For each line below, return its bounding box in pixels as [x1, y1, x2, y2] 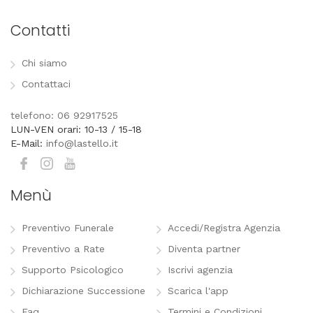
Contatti [10, 20, 70, 41]
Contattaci [22, 78, 71, 89]
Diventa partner [168, 243, 240, 254]
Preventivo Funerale [22, 222, 114, 233]
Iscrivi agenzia [168, 264, 233, 275]
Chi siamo [22, 57, 67, 68]
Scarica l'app [168, 285, 228, 296]
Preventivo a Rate [22, 243, 105, 254]
